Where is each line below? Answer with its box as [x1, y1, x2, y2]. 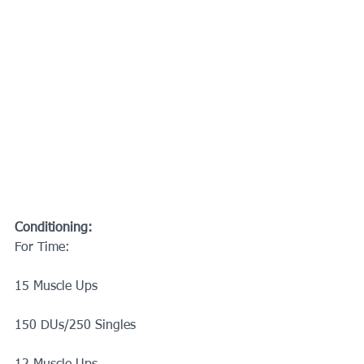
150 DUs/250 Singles [15, 319, 136, 332]
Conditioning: [15, 222, 93, 235]
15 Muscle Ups [15, 280, 97, 293]
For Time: [15, 241, 70, 254]
